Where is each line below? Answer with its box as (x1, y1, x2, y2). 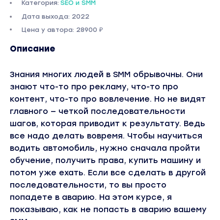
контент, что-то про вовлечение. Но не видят (10, 94, 206, 104)
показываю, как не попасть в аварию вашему (10, 205, 207, 214)
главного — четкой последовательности (10, 107, 185, 116)
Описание (10, 44, 55, 54)
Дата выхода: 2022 (22, 13, 89, 20)
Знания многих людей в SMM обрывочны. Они (10, 70, 203, 79)
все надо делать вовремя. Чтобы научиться (10, 131, 202, 140)
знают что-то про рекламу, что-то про (10, 82, 178, 91)
